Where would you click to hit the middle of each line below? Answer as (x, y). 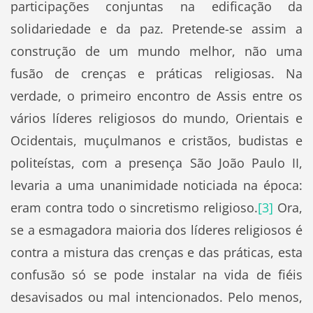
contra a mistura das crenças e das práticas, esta (156, 252)
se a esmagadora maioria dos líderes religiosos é (156, 230)
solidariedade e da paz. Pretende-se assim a (156, 28)
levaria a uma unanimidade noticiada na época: (156, 185)
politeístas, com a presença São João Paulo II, (156, 162)
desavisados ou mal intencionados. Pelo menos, (156, 297)
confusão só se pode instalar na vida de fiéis (156, 274)
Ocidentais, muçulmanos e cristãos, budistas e (156, 140)
